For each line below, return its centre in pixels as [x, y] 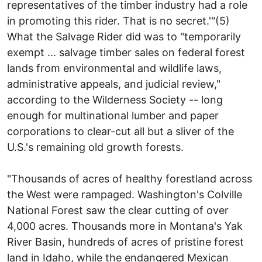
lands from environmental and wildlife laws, [114, 68]
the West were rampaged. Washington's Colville [125, 194]
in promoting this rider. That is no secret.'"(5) [118, 20]
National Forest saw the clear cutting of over [118, 210]
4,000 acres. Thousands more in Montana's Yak [125, 226]
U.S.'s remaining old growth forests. [95, 147]
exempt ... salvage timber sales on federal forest [126, 52]
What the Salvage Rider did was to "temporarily [124, 36]
